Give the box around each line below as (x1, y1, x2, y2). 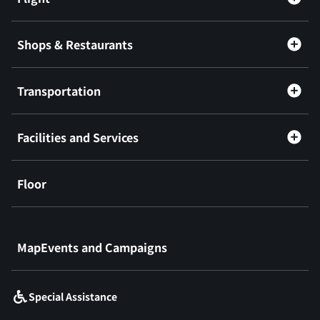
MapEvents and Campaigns (17, 238, 167, 256)
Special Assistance (29, 289, 117, 304)
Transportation (17, 81, 101, 99)
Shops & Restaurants (17, 35, 133, 53)
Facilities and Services (17, 128, 139, 146)
